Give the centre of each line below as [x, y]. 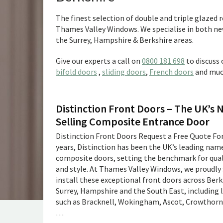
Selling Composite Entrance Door [133, 121]
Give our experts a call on [99, 61]
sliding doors [124, 72]
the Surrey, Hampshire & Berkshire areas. [125, 40]
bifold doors [76, 72]
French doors [171, 72]
